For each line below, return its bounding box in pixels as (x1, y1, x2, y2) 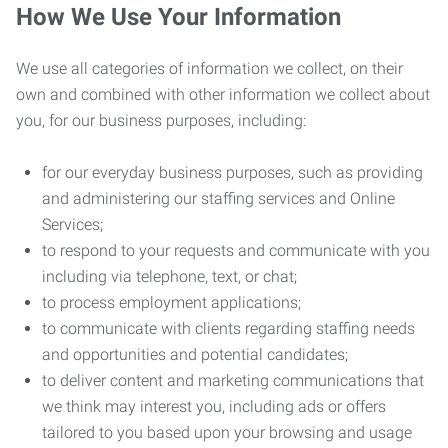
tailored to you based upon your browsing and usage (42, 423, 412, 442)
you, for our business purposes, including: (16, 111, 306, 130)
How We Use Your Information (16, 3, 341, 31)
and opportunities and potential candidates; (42, 345, 348, 364)
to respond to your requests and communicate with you (42, 241, 430, 260)
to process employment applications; (42, 293, 301, 312)
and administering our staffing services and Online (42, 189, 395, 208)
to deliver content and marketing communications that (42, 371, 424, 390)
